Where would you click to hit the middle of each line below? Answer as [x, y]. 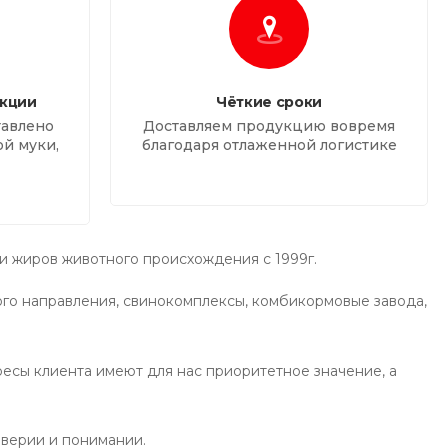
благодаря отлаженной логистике [269, 145]
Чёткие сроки [269, 102]
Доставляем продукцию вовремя [269, 126]
